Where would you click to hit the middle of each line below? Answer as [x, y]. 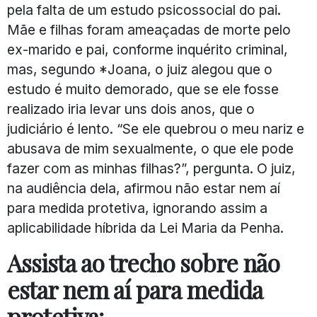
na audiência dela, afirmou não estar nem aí [144, 188]
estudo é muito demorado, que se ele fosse [143, 89]
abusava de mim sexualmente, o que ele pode [150, 148]
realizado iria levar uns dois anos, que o [131, 109]
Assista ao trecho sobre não [143, 262]
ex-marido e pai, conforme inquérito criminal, [148, 49]
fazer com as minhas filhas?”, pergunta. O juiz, [151, 168]
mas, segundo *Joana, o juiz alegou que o [140, 69]
